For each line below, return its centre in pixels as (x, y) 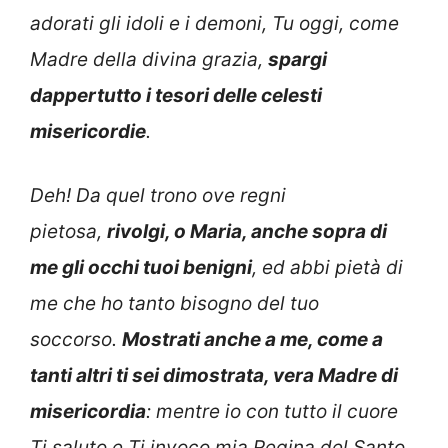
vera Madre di (335, 376)
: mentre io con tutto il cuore (272, 412)
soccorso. (76, 340)
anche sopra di (319, 232)
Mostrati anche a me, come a (252, 340)
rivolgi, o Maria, (179, 232)
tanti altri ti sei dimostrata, (151, 376)
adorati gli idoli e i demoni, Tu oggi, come (214, 23)
